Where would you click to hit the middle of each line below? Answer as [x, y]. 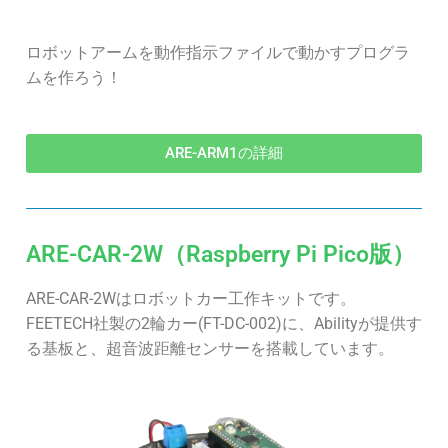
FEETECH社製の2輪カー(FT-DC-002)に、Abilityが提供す [224, 324]
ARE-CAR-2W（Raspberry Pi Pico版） [220, 255]
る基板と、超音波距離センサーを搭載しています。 [210, 349]
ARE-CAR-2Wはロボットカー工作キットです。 [191, 299]
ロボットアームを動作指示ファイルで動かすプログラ [218, 53]
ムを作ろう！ [74, 78]
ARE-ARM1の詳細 [224, 153]
